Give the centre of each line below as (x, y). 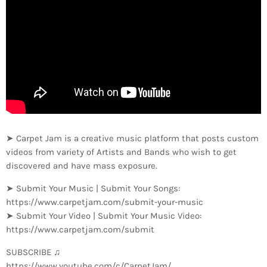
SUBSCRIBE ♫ (33, 252)
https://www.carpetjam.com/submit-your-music (105, 202)
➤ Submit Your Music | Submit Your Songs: (93, 188)
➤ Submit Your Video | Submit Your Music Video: (104, 215)
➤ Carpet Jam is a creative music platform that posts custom (132, 138)
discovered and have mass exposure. (82, 165)
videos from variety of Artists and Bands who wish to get (121, 152)
